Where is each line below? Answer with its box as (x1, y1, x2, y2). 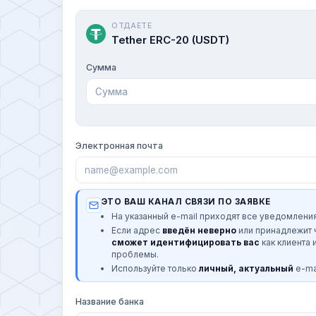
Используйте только (111, 262, 199, 274)
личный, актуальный (199, 262, 293, 274)
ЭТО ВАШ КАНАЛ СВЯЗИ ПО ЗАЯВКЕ (102, 196, 271, 207)
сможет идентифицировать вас (111, 236, 260, 248)
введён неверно (162, 224, 236, 236)
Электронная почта (75, 140, 163, 151)
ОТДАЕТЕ (111, 20, 152, 30)
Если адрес (111, 224, 162, 236)
